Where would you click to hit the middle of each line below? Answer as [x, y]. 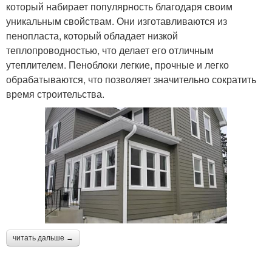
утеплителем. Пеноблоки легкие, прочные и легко [117, 64]
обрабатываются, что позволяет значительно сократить [131, 79]
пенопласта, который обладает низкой [92, 35]
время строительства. [55, 93]
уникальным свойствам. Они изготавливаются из [117, 21]
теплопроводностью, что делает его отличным [110, 50]
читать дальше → [43, 238]
